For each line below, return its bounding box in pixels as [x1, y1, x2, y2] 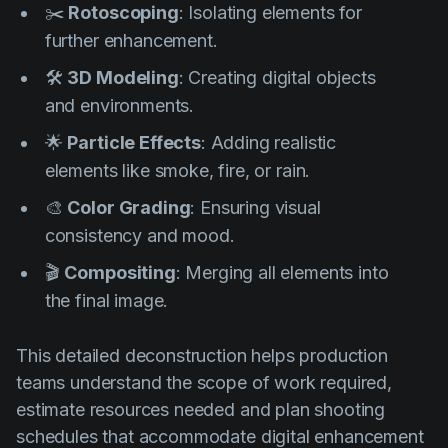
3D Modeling [67, 66, 179, 88]
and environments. [44, 94, 195, 116]
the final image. [44, 289, 169, 311]
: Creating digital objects [178, 66, 376, 88]
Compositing [64, 261, 176, 283]
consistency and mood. [44, 224, 235, 246]
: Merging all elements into [175, 261, 389, 283]
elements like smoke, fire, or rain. [44, 159, 311, 181]
